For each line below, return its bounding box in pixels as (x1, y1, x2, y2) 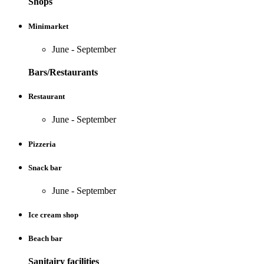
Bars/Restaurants (28, 67, 98, 78)
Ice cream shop (28, 210, 78, 220)
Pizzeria (28, 139, 56, 148)
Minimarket (28, 21, 68, 31)
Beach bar (28, 234, 62, 243)
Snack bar (28, 163, 62, 172)
